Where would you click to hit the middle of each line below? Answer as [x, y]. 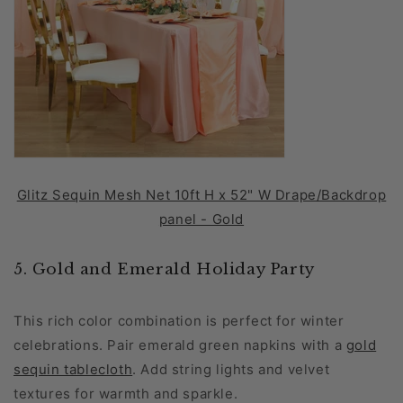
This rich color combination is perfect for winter [179, 321]
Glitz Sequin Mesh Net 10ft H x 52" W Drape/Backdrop [201, 195]
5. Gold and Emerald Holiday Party [164, 270]
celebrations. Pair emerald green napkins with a [180, 345]
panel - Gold [201, 219]
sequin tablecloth [73, 370]
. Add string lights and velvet [231, 370]
